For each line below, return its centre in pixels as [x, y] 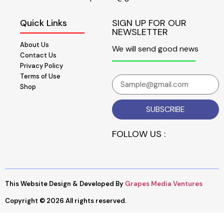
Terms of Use [40, 76]
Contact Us [38, 55]
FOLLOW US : [139, 134]
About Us [34, 45]
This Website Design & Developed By [65, 184]
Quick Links [43, 23]
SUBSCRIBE [165, 109]
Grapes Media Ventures [164, 184]
